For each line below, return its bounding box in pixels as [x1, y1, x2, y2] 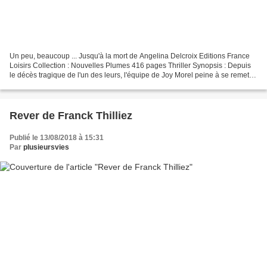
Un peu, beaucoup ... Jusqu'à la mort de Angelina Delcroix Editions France [10, 51, 250, 60]
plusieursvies [23, 142, 69, 151]
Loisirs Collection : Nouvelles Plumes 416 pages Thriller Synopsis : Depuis [10, 61, 251, 70]
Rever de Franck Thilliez [10, 109, 132, 122]
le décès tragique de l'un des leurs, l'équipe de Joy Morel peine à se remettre [10, 70, 257, 79]
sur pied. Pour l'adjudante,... [10, 80, 100, 89]
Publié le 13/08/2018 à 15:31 [10, 133, 104, 142]
